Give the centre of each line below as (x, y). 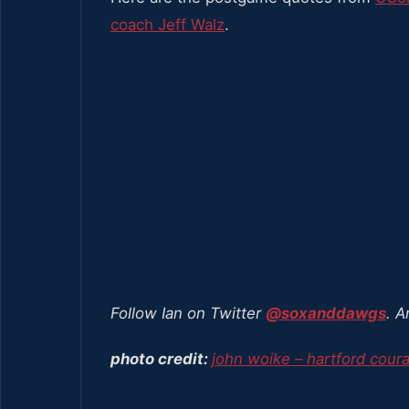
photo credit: (161, 358)
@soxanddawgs (326, 313)
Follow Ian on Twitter (188, 313)
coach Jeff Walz (168, 24)
